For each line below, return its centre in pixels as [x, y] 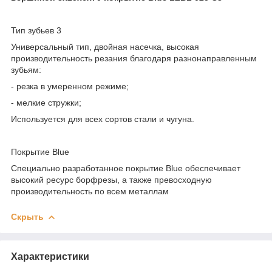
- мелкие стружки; [46, 102]
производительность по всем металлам [90, 191]
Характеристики [50, 256]
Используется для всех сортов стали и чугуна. [104, 119]
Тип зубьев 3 [36, 30]
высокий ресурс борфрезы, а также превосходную [111, 179]
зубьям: [26, 70]
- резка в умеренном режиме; [70, 86]
